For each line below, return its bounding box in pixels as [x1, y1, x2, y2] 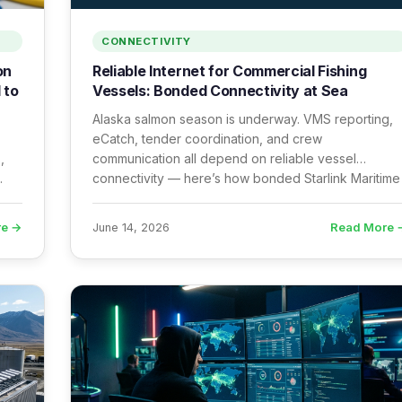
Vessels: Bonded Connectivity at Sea [92, 82, 348, 100]
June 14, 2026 [92, 220, 170, 234]
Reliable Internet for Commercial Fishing [92, 62, 367, 80]
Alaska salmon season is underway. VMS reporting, [92, 111, 393, 127]
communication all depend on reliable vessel [92, 151, 356, 166]
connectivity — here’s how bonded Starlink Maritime [92, 170, 400, 186]
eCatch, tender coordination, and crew [92, 131, 322, 146]
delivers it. [92, 190, 153, 205]
